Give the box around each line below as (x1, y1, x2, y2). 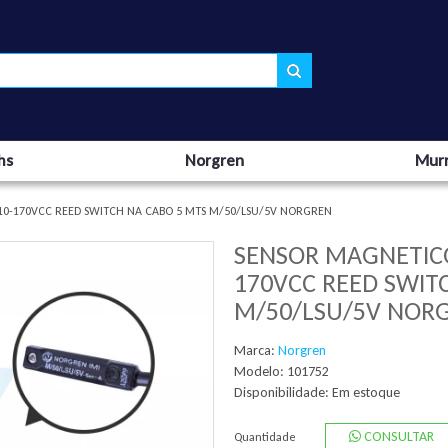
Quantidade (234, 430, 296, 445)
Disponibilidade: (234, 384, 332, 401)
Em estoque (332, 384, 400, 401)
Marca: (234, 342, 278, 359)
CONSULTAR (360, 428, 434, 445)
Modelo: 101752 (234, 363, 329, 380)
